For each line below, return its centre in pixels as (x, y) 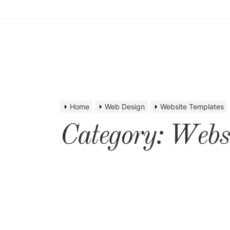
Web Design (125, 106)
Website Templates (192, 106)
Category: (114, 136)
